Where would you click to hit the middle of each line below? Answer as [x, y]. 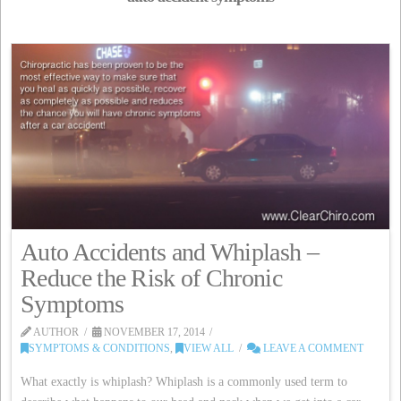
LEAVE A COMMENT [311, 348]
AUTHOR [55, 332]
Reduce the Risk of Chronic [151, 277]
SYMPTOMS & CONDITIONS [100, 348]
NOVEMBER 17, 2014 [153, 332]
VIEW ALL [209, 348]
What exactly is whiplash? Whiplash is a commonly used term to [184, 382]
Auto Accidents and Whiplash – [170, 252]
